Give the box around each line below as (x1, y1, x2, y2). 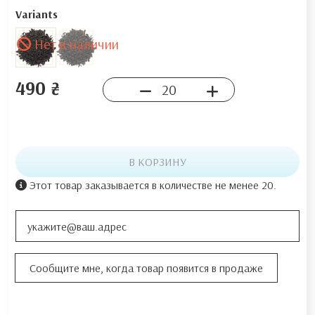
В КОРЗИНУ (129, 155, 186, 169)
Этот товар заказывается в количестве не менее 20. (27, 178, 276, 193)
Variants (15, 6, 58, 21)
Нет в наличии (31, 35, 119, 53)
